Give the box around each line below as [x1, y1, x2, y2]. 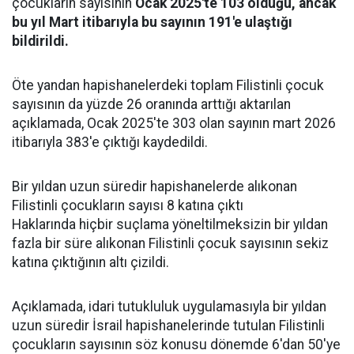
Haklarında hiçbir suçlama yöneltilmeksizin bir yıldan [12, 217, 328, 232]
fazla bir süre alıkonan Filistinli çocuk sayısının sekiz [12, 235, 329, 251]
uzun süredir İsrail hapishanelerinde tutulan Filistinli [12, 318, 325, 333]
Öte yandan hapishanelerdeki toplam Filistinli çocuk [12, 77, 324, 93]
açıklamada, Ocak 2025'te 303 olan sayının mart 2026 [12, 115, 336, 131]
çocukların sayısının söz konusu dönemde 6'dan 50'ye [12, 337, 341, 352]
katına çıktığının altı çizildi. [12, 254, 169, 270]
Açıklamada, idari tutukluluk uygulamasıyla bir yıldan [12, 299, 326, 314]
